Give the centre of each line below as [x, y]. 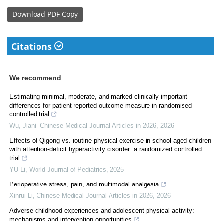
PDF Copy [63, 14]
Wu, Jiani [23, 125]
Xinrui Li [21, 195]
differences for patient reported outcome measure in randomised [101, 105]
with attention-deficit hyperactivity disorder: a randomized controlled [106, 149]
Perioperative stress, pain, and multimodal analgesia [84, 184]
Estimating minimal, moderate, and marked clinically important [98, 96]
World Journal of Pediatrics [68, 169]
